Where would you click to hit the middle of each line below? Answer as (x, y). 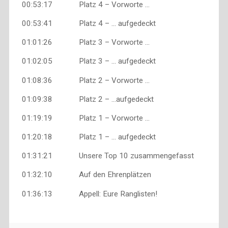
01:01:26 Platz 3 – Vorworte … (85, 42)
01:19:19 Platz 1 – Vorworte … (85, 118)
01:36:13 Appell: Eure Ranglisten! (89, 194)
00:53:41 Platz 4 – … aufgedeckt (89, 23)
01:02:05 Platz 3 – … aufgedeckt (89, 61)
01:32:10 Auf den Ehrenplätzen (86, 175)
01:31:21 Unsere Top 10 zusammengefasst (108, 156)
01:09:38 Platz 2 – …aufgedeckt (88, 99)
